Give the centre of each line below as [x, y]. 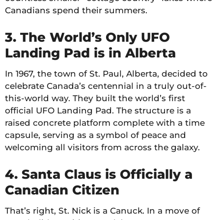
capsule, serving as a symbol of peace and [96, 135]
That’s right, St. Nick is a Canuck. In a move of [102, 210]
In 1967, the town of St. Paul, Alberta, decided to [106, 73]
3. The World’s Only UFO [87, 37]
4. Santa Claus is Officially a [99, 174]
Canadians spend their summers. [76, 10]
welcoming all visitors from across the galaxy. [102, 147]
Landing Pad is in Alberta [90, 53]
